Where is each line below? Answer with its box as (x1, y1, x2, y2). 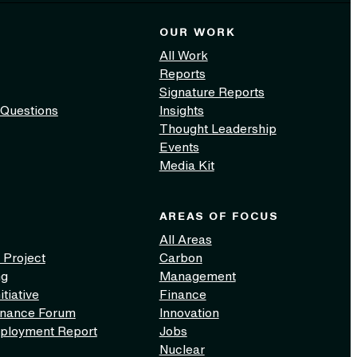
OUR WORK (159, 27, 235, 38)
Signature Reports (159, 85, 265, 99)
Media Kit (159, 159, 214, 172)
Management (159, 269, 236, 283)
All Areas (159, 233, 212, 246)
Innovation (159, 306, 219, 320)
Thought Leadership (159, 122, 277, 135)
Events (159, 140, 199, 154)
